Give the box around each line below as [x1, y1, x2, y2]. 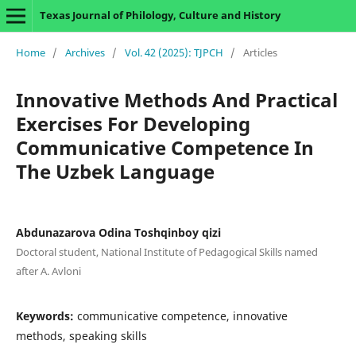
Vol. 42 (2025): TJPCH [124, 44, 223, 60]
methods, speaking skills [15, 327, 147, 343]
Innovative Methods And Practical [15, 86, 338, 113]
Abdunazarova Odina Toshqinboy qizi [15, 224, 221, 240]
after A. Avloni [15, 263, 81, 278]
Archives [64, 44, 105, 60]
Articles [242, 44, 277, 60]
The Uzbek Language [15, 157, 215, 184]
